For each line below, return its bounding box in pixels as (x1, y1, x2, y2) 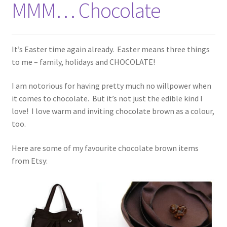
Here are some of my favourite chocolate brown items (11, 142, 199, 153)
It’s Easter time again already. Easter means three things (11, 44, 210, 54)
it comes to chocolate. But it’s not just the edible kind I (11, 93, 203, 104)
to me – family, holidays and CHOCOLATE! (11, 56, 155, 67)
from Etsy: (11, 155, 48, 166)
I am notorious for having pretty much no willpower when (11, 81, 211, 91)
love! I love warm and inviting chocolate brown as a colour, (11, 106, 214, 117)
